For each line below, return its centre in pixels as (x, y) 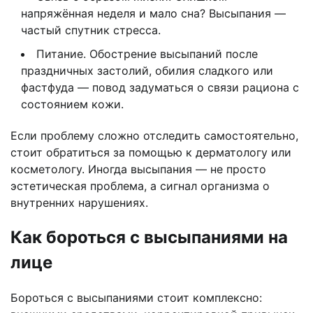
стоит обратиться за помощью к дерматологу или (151, 153)
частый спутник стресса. (91, 30)
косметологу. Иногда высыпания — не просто (138, 169)
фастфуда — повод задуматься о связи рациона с (160, 88)
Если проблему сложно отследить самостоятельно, (154, 136)
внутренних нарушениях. (79, 203)
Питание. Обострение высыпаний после (147, 54)
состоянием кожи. (72, 104)
